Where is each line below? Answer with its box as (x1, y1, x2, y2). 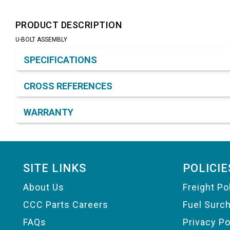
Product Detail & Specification (15, 44, 148, 55)
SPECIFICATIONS (24, 54, 97, 66)
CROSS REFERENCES (24, 81, 112, 92)
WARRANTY (24, 107, 73, 118)
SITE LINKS (23, 162, 86, 175)
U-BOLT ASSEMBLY (15, 36, 67, 44)
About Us (23, 182, 64, 193)
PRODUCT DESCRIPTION (15, 20, 122, 31)
